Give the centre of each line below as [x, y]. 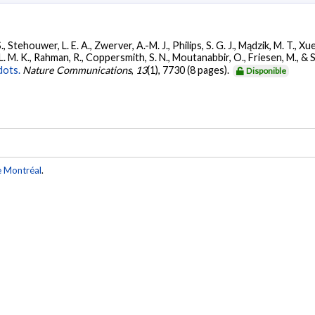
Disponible [266, 70]
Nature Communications [77, 70]
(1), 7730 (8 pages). [189, 70]
